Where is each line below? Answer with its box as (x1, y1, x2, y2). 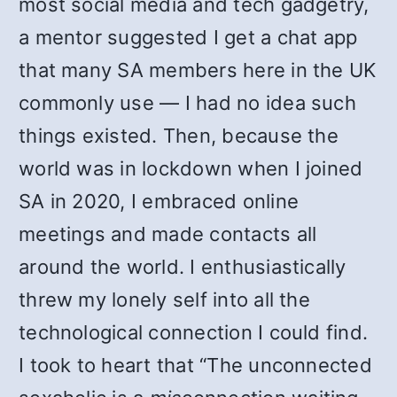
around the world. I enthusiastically (19, 255, 346, 278)
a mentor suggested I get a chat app (19, 26, 358, 49)
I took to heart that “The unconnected (19, 354, 372, 377)
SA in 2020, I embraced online (19, 190, 300, 213)
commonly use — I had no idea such (19, 91, 356, 114)
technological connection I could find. (19, 321, 369, 344)
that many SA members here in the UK (19, 58, 377, 82)
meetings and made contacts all (19, 222, 317, 245)
